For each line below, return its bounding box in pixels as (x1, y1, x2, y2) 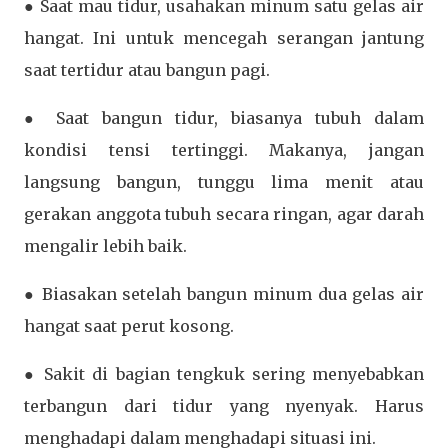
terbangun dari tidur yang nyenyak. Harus (24, 396, 424, 417)
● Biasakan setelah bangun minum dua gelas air (24, 284, 424, 305)
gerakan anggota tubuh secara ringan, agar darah (24, 204, 424, 225)
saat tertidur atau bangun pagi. (24, 60, 270, 81)
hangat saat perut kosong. (24, 316, 234, 337)
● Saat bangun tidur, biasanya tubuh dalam (24, 108, 424, 129)
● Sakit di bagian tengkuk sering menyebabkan (24, 364, 424, 385)
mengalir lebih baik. (24, 236, 187, 257)
